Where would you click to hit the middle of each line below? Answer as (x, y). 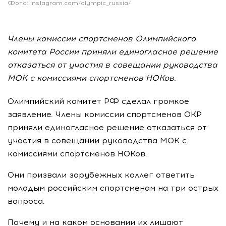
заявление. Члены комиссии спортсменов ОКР (105, 114)
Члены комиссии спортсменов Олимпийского (102, 38)
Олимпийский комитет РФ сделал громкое (98, 101)
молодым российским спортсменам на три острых (113, 188)
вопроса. (26, 201)
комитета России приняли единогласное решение (113, 51)
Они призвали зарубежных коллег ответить (101, 175)
